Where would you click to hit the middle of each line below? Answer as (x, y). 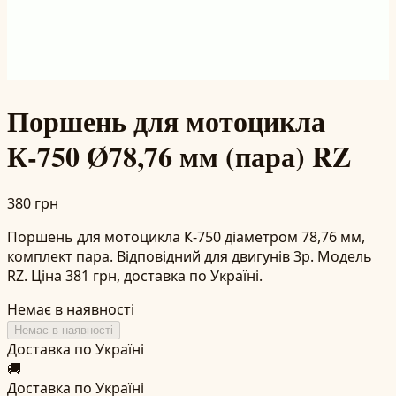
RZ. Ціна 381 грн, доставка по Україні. (135, 275)
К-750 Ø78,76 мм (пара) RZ (179, 156)
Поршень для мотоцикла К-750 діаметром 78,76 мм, (186, 236)
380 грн (33, 203)
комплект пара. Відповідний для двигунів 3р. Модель (190, 256)
